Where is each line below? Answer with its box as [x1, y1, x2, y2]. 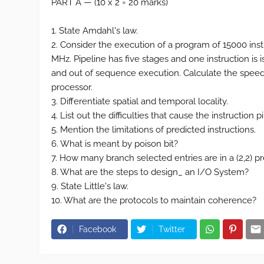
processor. [51, 82, 93, 93]
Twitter [159, 225, 186, 234]
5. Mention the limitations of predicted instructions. [51, 124, 256, 135]
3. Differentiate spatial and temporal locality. [51, 96, 229, 107]
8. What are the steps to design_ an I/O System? [51, 167, 249, 177]
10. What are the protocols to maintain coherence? [51, 195, 257, 206]
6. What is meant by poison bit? [51, 138, 179, 149]
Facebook [79, 225, 117, 234]
